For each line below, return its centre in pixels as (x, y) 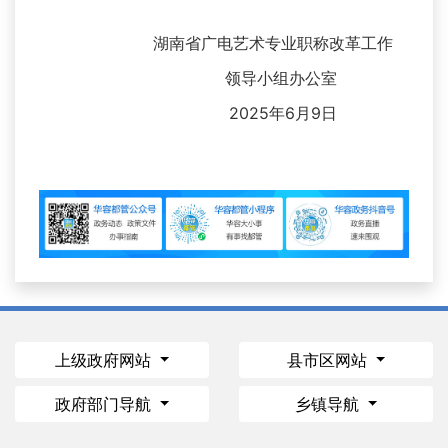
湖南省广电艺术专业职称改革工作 (265, 43)
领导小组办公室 (301, 78)
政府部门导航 (105, 404)
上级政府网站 (105, 360)
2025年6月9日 (303, 113)
